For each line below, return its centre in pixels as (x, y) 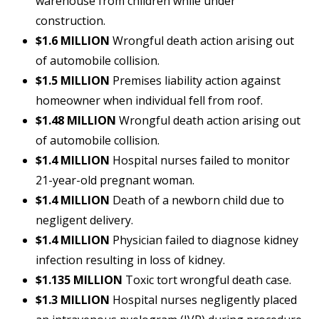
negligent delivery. (84, 220)
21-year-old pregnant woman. (115, 181)
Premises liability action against (195, 81)
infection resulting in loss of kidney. (130, 260)
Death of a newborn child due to (197, 200)
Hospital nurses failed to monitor (200, 161)
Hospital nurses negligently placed (203, 300)
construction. (70, 21)
